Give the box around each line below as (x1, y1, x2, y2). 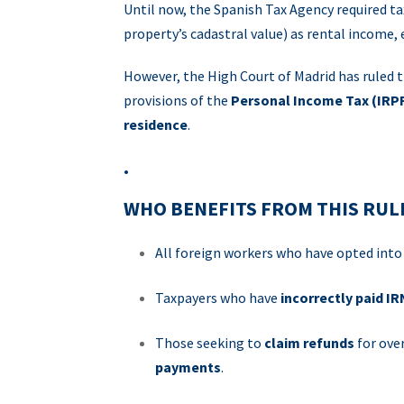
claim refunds (264, 334, 354, 352)
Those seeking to (155, 334, 264, 352)
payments (155, 358, 221, 376)
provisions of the (124, 91, 231, 109)
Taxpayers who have (155, 289, 280, 307)
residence (124, 115, 188, 133)
